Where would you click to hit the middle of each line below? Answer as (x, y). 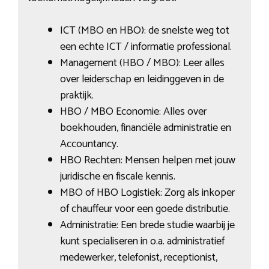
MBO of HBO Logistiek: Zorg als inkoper (147, 193)
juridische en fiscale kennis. (117, 177)
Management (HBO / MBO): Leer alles (142, 63)
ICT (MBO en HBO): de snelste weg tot (144, 31)
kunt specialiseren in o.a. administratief (142, 242)
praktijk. (77, 96)
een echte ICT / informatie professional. (146, 47)
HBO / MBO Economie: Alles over (133, 112)
